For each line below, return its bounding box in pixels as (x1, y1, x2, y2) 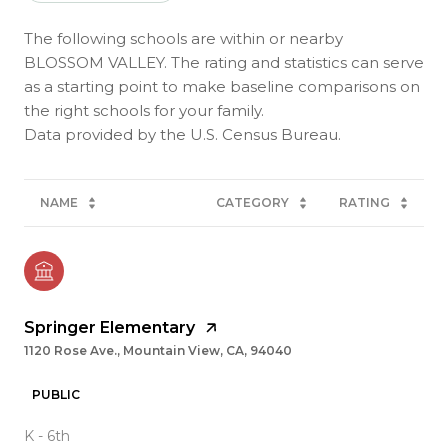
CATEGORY (216, 195, 289, 211)
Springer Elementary (24, 318, 195, 338)
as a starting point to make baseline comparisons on (24, 77, 420, 97)
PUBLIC (32, 387, 80, 403)
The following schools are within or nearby (24, 29, 343, 49)
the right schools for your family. (24, 101, 264, 121)
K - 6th (24, 427, 70, 446)
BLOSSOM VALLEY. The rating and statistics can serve (24, 53, 424, 73)
